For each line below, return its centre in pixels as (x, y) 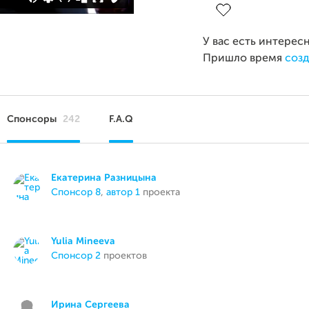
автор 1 (123, 192)
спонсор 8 (80, 192)
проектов (124, 256)
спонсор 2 (80, 256)
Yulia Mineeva (83, 241)
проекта (160, 192)
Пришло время (244, 59)
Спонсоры (33, 119)
